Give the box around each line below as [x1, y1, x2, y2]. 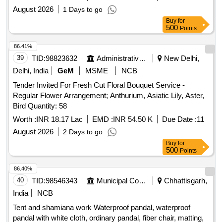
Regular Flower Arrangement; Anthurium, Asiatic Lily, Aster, [13, 91, 204, 100]
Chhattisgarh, [162, 176, 207, 185]
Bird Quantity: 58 [28, 102, 67, 111]
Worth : [13, 115, 36, 124]
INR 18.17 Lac [36, 115, 83, 124]
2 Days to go [63, 128, 103, 136]
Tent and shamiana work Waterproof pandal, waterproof [13, 203, 190, 212]
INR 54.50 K [113, 115, 153, 124]
